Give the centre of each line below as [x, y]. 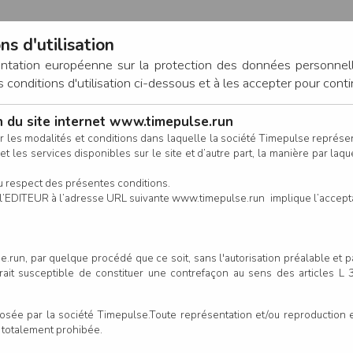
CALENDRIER [46, 180]
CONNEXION [245, 122]
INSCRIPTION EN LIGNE [247, 180]
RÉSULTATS [132, 180]
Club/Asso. [194, 331]
